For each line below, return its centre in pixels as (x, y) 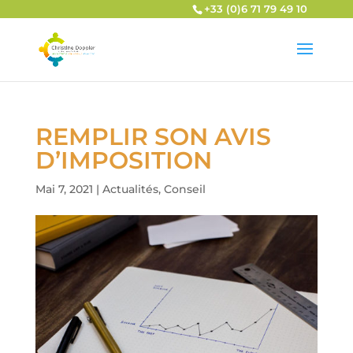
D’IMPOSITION (123, 160)
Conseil (184, 189)
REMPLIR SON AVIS (153, 137)
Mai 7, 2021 (64, 189)
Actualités (130, 189)
